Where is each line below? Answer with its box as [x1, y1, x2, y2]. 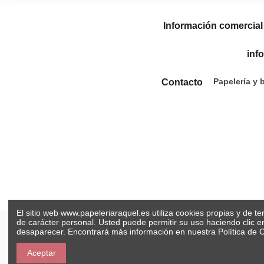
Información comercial [163, 20, 263, 31]
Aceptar [27, 248, 56, 258]
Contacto [161, 77, 203, 87]
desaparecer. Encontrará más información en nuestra [16, 226, 216, 236]
